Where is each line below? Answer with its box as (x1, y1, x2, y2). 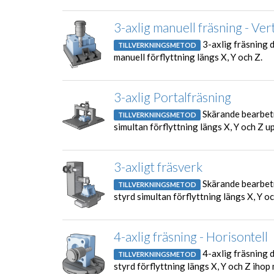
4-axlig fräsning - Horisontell (114, 228, 268, 244)
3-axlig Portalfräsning (114, 89, 231, 105)
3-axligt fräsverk (114, 158, 202, 174)
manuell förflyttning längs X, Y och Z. (114, 51, 262, 62)
